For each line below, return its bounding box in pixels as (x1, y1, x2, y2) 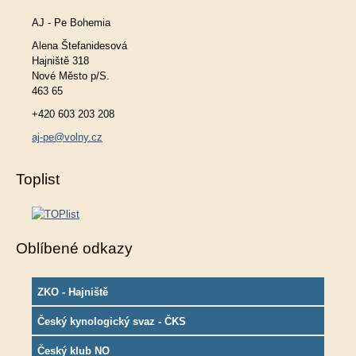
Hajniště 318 (32, 54, 89, 67)
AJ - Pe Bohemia (32, 16, 110, 29)
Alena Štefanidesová (32, 39, 127, 52)
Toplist (16, 170, 60, 188)
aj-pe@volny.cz (32, 130, 103, 143)
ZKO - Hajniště (37, 285, 108, 298)
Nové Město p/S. (32, 69, 110, 82)
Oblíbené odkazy (16, 239, 133, 257)
